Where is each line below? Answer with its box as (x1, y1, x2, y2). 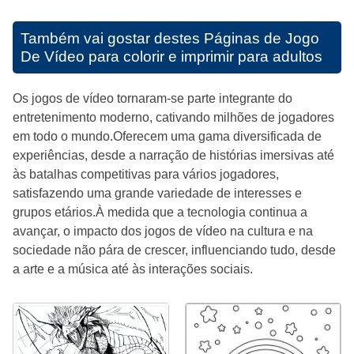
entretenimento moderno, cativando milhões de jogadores (13, 111, 334, 125)
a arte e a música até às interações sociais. (13, 262, 253, 277)
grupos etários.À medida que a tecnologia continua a (13, 205, 307, 220)
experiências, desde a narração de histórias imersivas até (13, 149, 334, 163)
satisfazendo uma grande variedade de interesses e (13, 186, 302, 201)
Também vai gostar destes (21, 30, 204, 47)
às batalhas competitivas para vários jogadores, (13, 168, 279, 182)
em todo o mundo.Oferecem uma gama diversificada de (13, 130, 322, 144)
